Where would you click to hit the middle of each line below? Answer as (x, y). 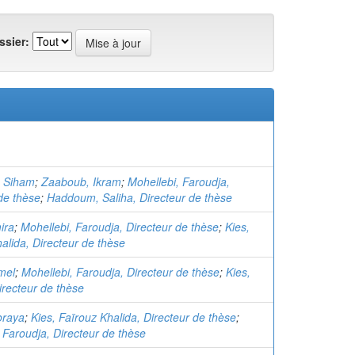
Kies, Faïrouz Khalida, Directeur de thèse (134, 317)
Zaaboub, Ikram (81, 181)
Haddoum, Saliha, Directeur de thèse (139, 197)
